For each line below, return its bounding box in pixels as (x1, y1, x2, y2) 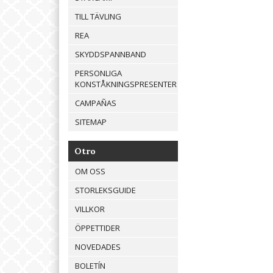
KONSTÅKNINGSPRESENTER (75, 79, 177, 90)
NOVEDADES (75, 241, 121, 253)
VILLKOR (75, 204, 105, 215)
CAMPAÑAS (75, 97, 116, 109)
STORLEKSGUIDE (75, 185, 136, 196)
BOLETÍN (75, 260, 105, 272)
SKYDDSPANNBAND (75, 49, 146, 60)
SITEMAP (75, 116, 107, 128)
